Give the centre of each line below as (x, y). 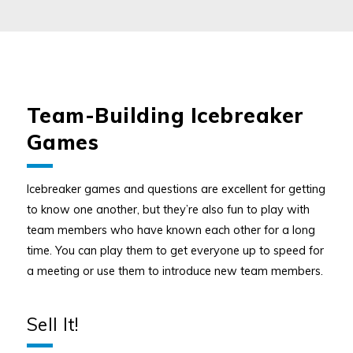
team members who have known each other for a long (171, 230)
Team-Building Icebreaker (165, 115)
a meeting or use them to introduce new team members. (175, 271)
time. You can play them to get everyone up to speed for (175, 251)
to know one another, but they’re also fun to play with (168, 210)
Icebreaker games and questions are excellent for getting (176, 189)
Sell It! (52, 325)
